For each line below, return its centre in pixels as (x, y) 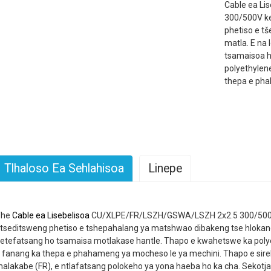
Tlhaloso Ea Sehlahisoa (64, 168)
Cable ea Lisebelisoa (52, 215)
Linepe (165, 168)
